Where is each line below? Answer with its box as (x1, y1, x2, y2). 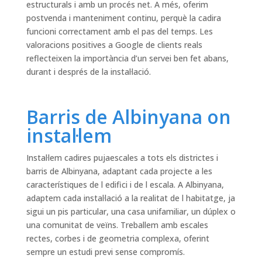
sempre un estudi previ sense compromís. (26, 246, 185, 258)
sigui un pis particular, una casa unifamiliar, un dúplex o (26, 206, 236, 218)
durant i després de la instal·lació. (26, 66, 151, 78)
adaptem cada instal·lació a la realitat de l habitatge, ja (26, 192, 235, 204)
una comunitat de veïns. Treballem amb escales (26, 219, 208, 231)
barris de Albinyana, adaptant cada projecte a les (26, 166, 212, 177)
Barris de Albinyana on (26, 104, 231, 130)
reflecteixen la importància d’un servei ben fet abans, (26, 53, 229, 64)
